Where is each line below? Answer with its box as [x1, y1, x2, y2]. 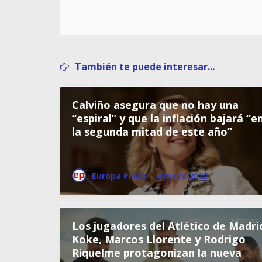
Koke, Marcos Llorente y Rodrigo [72, 232, 246, 246]
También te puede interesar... [75, 60, 215, 73]
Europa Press [92, 170, 147, 181]
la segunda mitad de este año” [72, 124, 232, 139]
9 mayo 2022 [156, 170, 208, 181]
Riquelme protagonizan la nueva [72, 245, 242, 260]
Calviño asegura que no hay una [72, 97, 239, 112]
